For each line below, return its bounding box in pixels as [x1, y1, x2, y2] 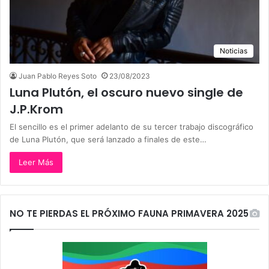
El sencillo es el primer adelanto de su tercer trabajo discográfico [10, 121, 253, 131]
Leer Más [19, 157, 53, 167]
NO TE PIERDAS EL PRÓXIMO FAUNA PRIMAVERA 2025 [10, 207, 249, 220]
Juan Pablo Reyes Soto [19, 71, 97, 80]
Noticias [220, 46, 247, 55]
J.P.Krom [10, 100, 63, 118]
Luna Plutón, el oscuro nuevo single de [10, 83, 243, 101]
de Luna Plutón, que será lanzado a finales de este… [10, 134, 207, 144]
